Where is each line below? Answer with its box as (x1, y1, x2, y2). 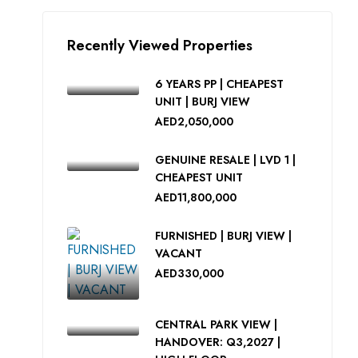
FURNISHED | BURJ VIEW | (155, 228, 292, 244)
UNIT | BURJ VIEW (155, 93, 250, 109)
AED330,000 (155, 265, 224, 281)
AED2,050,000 (155, 113, 233, 129)
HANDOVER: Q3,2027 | (155, 334, 280, 350)
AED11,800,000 (155, 189, 237, 205)
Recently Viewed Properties (67, 35, 253, 56)
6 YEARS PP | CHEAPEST (155, 76, 284, 92)
